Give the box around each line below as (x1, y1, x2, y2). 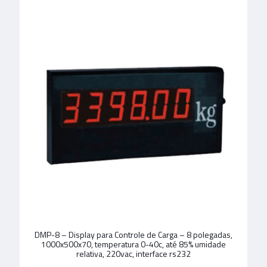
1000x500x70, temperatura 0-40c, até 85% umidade (41, 238, 226, 250)
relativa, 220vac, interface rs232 (76, 247, 191, 260)
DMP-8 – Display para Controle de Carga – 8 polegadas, (35, 228, 232, 241)
